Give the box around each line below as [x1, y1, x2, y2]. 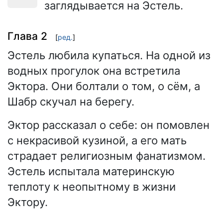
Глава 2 [7, 29, 47, 42]
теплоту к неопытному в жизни [7, 180, 176, 194]
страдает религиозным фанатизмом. [7, 149, 206, 163]
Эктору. [7, 196, 48, 209]
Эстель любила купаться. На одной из [7, 49, 211, 62]
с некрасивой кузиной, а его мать [7, 134, 187, 147]
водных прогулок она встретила [7, 64, 180, 78]
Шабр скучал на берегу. [7, 95, 134, 109]
